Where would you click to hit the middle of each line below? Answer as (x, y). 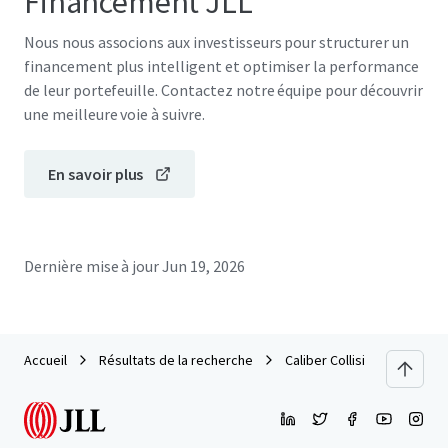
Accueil (45, 360)
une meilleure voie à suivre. (114, 114)
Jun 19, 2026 (203, 266)
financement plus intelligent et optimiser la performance (221, 66)
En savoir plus (96, 174)
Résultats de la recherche (176, 360)
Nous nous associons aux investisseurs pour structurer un (216, 42)
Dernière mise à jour (92, 266)
